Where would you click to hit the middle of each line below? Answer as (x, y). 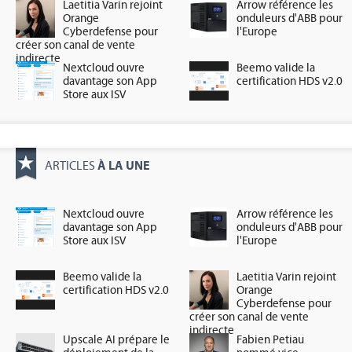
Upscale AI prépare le (116, 339)
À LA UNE (124, 165)
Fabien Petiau (271, 339)
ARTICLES (71, 165)
